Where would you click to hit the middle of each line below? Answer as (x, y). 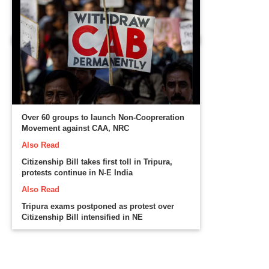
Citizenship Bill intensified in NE (83, 217)
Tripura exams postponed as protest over (98, 207)
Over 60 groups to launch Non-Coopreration (103, 118)
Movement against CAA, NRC (76, 128)
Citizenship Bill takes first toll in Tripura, (97, 162)
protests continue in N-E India (77, 173)
